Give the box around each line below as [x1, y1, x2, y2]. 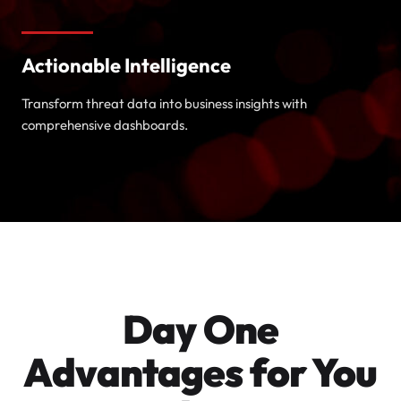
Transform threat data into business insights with [21, 95, 307, 112]
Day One [123, 304, 278, 354]
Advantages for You [23, 347, 378, 397]
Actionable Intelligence [21, 53, 231, 78]
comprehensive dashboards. [21, 116, 188, 133]
